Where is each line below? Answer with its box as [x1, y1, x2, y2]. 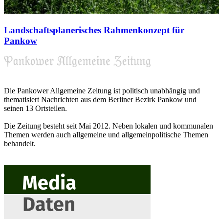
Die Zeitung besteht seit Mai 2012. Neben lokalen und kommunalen [4, 121, 213, 130]
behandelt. [4, 139, 36, 148]
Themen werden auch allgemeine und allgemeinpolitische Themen [4, 130, 208, 139]
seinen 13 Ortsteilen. [4, 104, 67, 112]
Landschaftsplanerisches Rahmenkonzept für [4, 25, 184, 36]
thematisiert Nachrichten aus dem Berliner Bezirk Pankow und [4, 95, 197, 104]
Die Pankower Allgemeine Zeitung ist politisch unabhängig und [4, 86, 200, 95]
